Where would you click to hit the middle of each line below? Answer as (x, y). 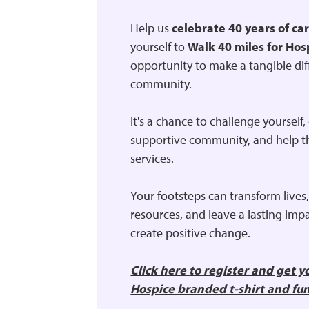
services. (152, 158)
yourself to (159, 47)
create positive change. (191, 233)
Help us (151, 28)
